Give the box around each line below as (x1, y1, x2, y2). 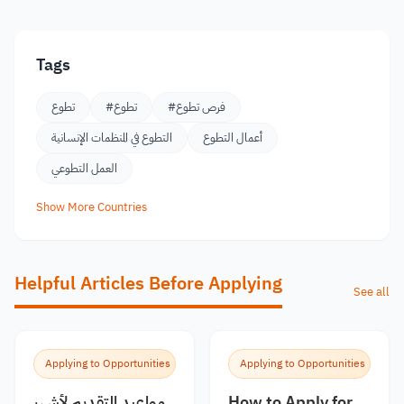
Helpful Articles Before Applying (14, 270, 282, 297)
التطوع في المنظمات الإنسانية (51, 129, 172, 146)
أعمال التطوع (203, 129, 262, 146)
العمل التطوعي (51, 160, 117, 177)
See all (353, 283, 390, 300)
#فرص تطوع (176, 98, 225, 115)
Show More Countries (36, 198, 147, 216)
